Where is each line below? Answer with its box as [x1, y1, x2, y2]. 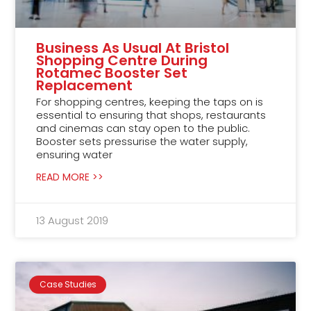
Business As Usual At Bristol [36, 37, 230, 58]
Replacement [36, 75, 133, 95]
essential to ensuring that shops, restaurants [36, 107, 267, 122]
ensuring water [36, 146, 113, 162]
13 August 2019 [36, 212, 109, 228]
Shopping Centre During [36, 50, 208, 70]
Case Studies [39, 278, 96, 290]
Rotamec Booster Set [36, 62, 188, 83]
